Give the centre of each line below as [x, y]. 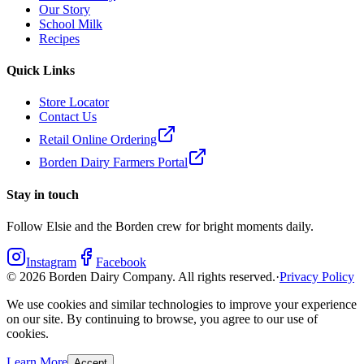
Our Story [65, 9]
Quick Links [41, 71]
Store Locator [74, 102]
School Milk [71, 24]
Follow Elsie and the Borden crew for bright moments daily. [160, 226]
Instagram [51, 262]
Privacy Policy [317, 277]
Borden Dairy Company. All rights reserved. [160, 277]
